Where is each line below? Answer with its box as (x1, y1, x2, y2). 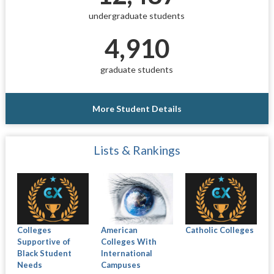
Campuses (101, 259, 141, 270)
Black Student (17, 248, 72, 258)
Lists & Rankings (93, 143, 180, 157)
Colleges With (101, 236, 157, 246)
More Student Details (92, 103, 182, 114)
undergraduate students (89, 10, 185, 21)
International (101, 248, 153, 258)
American (101, 224, 138, 235)
